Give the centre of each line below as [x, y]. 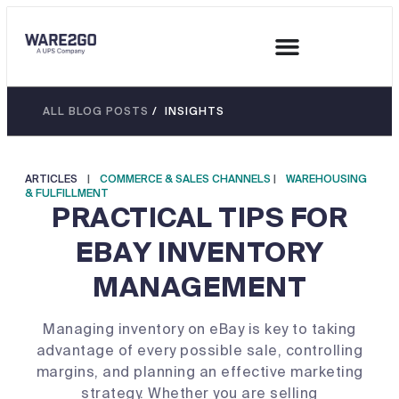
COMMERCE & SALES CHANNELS [185, 179]
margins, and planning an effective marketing [199, 372]
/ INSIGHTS [187, 111]
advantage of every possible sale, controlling [199, 350]
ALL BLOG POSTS [96, 111]
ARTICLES [51, 179]
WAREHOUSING [326, 179]
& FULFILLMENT [67, 193]
